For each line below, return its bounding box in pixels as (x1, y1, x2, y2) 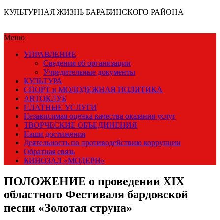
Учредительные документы (43, 68, 135, 76)
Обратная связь (24, 147, 75, 156)
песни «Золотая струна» (4, 201, 132, 214)
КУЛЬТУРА (24, 77, 62, 85)
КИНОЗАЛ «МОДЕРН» (24, 156, 105, 165)
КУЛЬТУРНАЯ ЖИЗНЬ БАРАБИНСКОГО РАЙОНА (4, 8, 184, 16)
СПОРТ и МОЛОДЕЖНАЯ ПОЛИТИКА (24, 85, 163, 94)
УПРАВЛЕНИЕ (24, 50, 76, 58)
